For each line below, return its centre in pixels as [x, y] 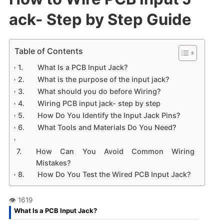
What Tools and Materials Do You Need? [107, 127]
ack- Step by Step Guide [100, 19]
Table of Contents [48, 51]
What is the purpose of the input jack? [104, 79]
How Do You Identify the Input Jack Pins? [109, 115]
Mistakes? [54, 162]
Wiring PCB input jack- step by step [99, 103]
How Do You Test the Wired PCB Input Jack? [114, 174]
